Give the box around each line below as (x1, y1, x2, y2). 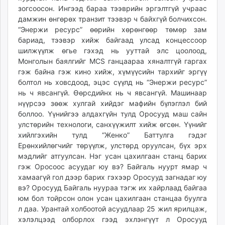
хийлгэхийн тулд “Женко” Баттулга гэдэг (18, 131, 207, 140)
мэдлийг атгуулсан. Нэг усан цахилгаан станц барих (18, 152, 207, 161)
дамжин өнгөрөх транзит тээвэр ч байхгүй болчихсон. (18, 15, 207, 24)
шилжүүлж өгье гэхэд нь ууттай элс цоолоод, (18, 46, 207, 55)
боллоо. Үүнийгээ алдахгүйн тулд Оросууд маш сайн (18, 109, 207, 119)
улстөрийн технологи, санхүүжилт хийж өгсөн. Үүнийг (18, 120, 207, 129)
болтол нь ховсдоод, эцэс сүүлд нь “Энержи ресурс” (18, 78, 207, 87)
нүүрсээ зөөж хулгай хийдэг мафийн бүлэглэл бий (18, 99, 207, 108)
